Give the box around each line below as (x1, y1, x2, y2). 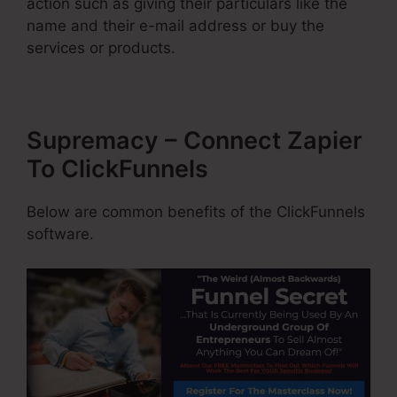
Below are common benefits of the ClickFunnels (27, 203, 365, 222)
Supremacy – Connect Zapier (27, 126, 362, 156)
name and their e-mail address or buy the (27, 17, 324, 35)
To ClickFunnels (27, 154, 208, 184)
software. (27, 225, 94, 244)
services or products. (27, 39, 175, 58)
